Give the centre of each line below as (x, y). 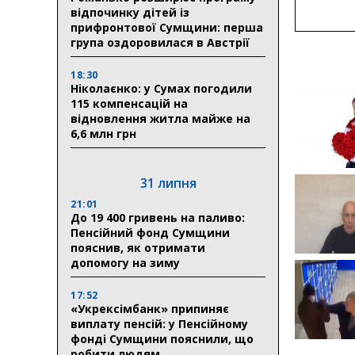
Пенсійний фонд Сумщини (150, 232)
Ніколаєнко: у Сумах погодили (161, 88)
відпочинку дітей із (130, 12)
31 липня (168, 183)
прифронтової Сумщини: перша (167, 27)
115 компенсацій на (129, 103)
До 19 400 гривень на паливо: (158, 217)
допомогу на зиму (125, 262)
